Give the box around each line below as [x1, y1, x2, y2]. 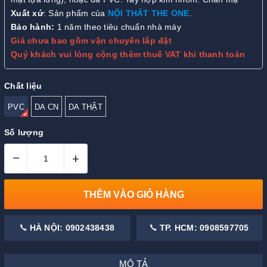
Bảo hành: [11, 22, 55, 32]
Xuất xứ [11, 8, 44, 18]
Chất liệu [4, 80, 42, 91]
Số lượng [4, 128, 44, 138]
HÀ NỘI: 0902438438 [27, 223, 114, 233]
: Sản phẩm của [43, 8, 108, 18]
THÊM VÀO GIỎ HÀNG [83, 189, 184, 200]
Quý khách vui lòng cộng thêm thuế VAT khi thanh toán [11, 49, 245, 60]
